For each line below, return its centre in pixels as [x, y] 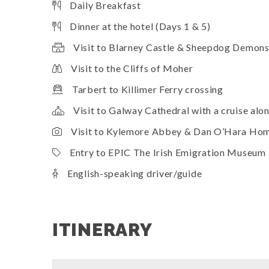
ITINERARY [102, 230]
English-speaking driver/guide [135, 174]
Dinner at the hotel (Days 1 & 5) [140, 26]
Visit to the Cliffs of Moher [132, 68]
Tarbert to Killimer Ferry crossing [148, 89]
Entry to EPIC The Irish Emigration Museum [168, 153]
